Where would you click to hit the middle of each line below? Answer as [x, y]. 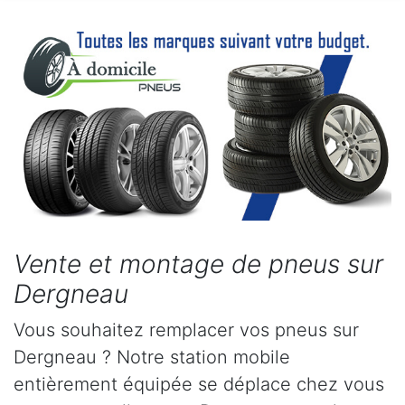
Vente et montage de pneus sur [198, 264]
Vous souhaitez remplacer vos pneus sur [186, 330]
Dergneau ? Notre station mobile [152, 357]
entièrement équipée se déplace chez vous [199, 384]
